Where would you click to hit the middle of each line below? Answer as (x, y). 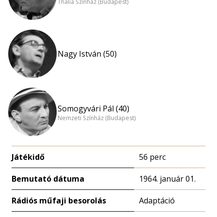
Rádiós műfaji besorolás (59, 201)
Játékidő (28, 157)
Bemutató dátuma (48, 179)
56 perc (152, 157)
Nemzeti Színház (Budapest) (97, 118)
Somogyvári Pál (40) (93, 108)
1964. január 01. (167, 179)
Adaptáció (157, 201)
